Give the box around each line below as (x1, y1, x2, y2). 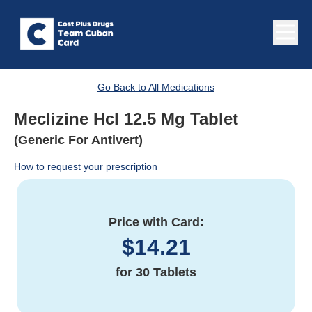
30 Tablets (136, 265, 196, 280)
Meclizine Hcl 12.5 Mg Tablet (14, 109, 238, 129)
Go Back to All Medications (97, 81, 214, 93)
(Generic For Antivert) (14, 133, 143, 148)
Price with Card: (108, 215, 204, 230)
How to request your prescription (14, 161, 157, 173)
